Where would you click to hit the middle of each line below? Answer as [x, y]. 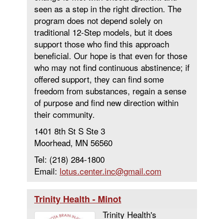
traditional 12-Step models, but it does [103, 32]
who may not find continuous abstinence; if [112, 67]
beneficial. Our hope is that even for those [111, 55]
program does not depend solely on [98, 20]
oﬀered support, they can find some [99, 79]
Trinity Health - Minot [78, 199]
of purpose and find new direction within [106, 102]
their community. [65, 114]
